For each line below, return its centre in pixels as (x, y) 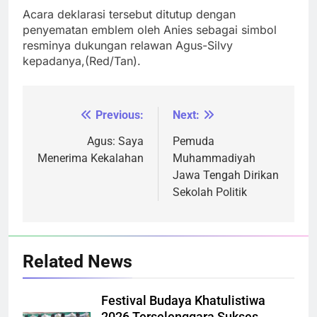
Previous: (120, 115)
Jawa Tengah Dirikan (226, 175)
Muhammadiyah (214, 158)
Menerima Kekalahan (91, 158)
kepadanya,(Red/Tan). (82, 60)
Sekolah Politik (210, 192)
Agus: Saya (115, 141)
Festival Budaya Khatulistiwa (183, 300)
